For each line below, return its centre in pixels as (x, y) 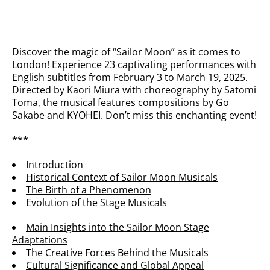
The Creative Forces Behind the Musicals (117, 253)
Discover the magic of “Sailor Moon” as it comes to (126, 52)
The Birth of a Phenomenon (89, 190)
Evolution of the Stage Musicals (96, 202)
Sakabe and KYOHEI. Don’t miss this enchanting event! (134, 115)
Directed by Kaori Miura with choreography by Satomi (134, 90)
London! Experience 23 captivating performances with (134, 64)
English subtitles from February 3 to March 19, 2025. (130, 77)
